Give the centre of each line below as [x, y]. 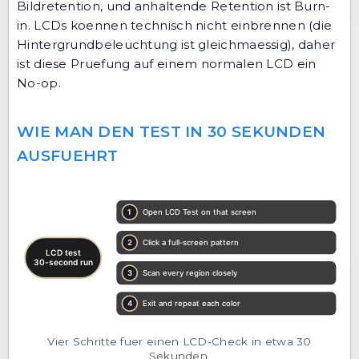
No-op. [39, 83]
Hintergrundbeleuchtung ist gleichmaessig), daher [176, 45]
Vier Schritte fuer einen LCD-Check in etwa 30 [179, 341]
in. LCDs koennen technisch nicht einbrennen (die [175, 26]
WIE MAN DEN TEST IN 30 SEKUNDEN [171, 132]
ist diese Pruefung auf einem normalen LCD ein [167, 64]
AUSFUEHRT [68, 156]
